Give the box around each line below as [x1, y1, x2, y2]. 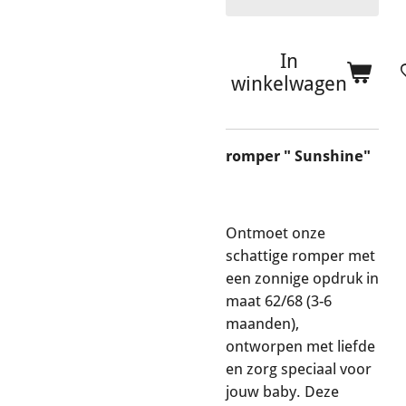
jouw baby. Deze [226, 382, 339, 401]
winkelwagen [231, 72, 347, 96]
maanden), [226, 314, 299, 333]
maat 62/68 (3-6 [226, 291, 332, 310]
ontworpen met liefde [226, 336, 375, 355]
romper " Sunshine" [226, 147, 371, 166]
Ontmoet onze [226, 223, 325, 242]
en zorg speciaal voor [226, 359, 372, 378]
